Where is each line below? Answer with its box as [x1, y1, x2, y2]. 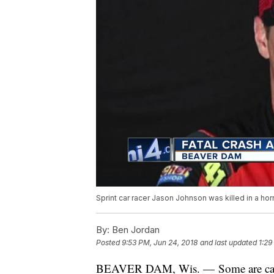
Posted [96, 238, 122, 248]
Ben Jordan [109, 224, 160, 236]
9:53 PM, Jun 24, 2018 [122, 238, 198, 248]
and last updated [200, 238, 257, 248]
